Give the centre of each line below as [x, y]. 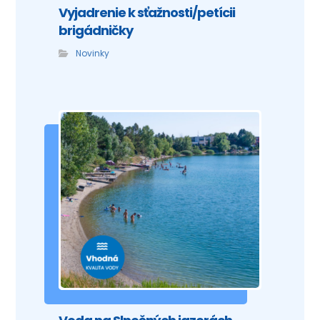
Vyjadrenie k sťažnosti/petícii [147, 12]
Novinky [93, 53]
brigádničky [96, 30]
